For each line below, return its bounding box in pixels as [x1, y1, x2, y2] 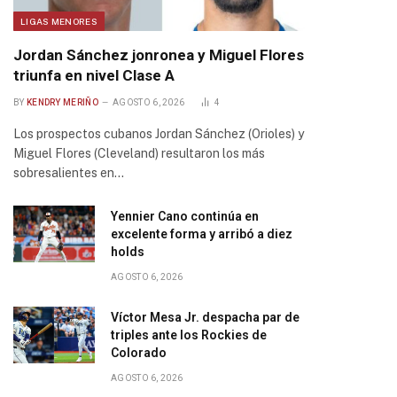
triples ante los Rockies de [111, 328, 267, 342]
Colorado [111, 346, 167, 360]
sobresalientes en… [13, 166, 124, 180]
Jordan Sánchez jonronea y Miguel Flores [13, 46, 304, 64]
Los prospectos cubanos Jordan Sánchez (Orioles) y [13, 127, 304, 141]
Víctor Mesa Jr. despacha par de [111, 310, 300, 324]
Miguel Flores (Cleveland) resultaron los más [13, 146, 265, 160]
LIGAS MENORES [20, 16, 97, 27]
